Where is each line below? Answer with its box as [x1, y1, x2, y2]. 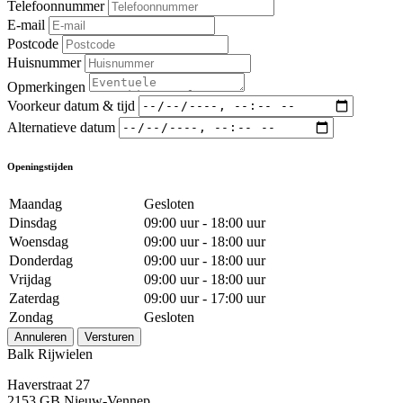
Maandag [9, 195, 62, 211]
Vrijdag [9, 271, 51, 287]
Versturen [85, 329, 134, 344]
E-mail [7, 16, 45, 32]
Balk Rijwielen [7, 345, 93, 362]
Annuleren [14, 329, 67, 344]
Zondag [9, 309, 53, 325]
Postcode [7, 35, 58, 51]
